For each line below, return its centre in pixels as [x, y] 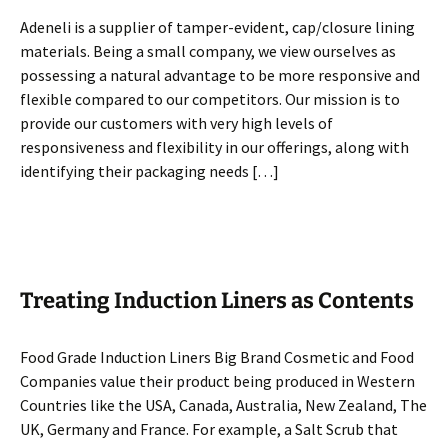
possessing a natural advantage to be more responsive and [220, 75]
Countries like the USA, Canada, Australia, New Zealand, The [223, 405]
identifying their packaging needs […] [149, 171]
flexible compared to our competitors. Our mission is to [210, 99]
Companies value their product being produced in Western [217, 381]
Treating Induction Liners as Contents [217, 300]
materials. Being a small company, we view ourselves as [208, 51]
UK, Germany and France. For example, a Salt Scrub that [209, 429]
